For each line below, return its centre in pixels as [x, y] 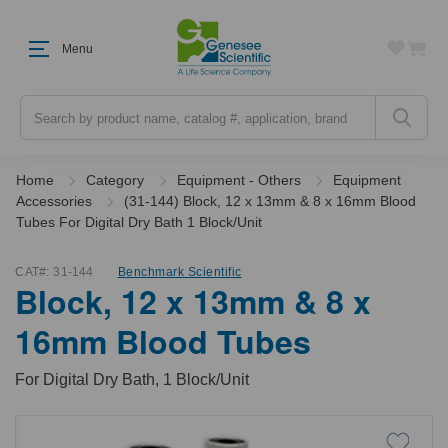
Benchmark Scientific [179, 272]
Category [115, 180]
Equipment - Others [238, 180]
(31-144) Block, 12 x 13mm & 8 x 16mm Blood [270, 201]
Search [42, 104]
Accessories [53, 201]
